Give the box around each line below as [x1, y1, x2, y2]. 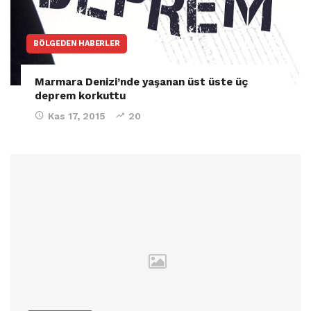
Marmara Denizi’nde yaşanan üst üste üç [35, 75, 248, 88]
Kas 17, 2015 [48, 110, 106, 121]
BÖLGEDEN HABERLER [33, 38, 120, 48]
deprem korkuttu [35, 89, 126, 102]
